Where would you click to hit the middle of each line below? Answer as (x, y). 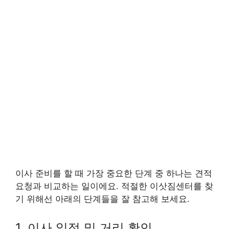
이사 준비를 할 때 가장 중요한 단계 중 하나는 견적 (114, 174)
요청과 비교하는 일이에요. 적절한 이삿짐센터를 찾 (114, 186)
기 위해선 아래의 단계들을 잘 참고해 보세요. (102, 199)
